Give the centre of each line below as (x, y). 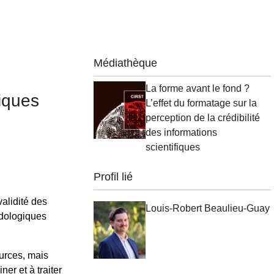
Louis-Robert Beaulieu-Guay (207, 209)
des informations (181, 133)
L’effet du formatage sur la (201, 103)
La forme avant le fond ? (197, 89)
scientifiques (172, 147)
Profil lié (113, 177)
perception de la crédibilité (202, 118)
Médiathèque (125, 63)
